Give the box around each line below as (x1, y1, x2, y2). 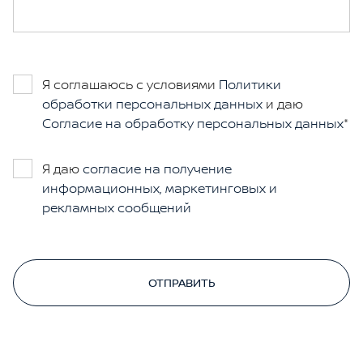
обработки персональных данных (42, 95, 263, 113)
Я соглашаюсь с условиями (42, 75, 219, 93)
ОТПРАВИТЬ (148, 275, 215, 290)
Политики (219, 75, 281, 93)
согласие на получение (83, 160, 232, 177)
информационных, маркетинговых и (42, 179, 277, 197)
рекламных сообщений (42, 199, 191, 216)
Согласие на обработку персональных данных (42, 114, 344, 132)
